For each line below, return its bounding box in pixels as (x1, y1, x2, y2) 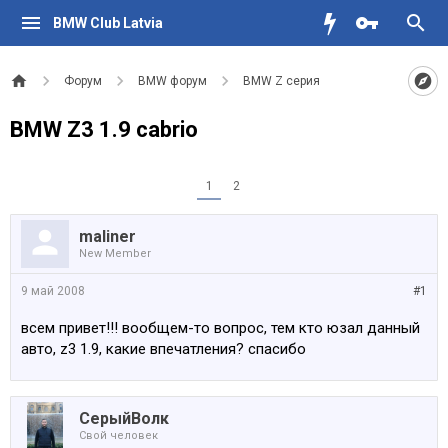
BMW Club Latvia (52, 15, 163, 31)
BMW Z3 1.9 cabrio (10, 117, 198, 142)
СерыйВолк (79, 409, 169, 428)
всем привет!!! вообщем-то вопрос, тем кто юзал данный (21, 319, 420, 337)
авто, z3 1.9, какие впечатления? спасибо (21, 340, 306, 358)
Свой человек (79, 429, 158, 442)
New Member (79, 247, 151, 260)
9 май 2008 (21, 284, 85, 298)
